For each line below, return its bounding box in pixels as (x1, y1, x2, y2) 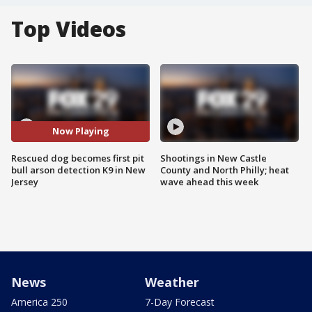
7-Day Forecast (145, 295, 214, 309)
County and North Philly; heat (160, 163, 289, 176)
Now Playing (52, 125, 109, 138)
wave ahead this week (160, 175, 258, 188)
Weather (145, 273, 199, 290)
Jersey (11, 175, 38, 188)
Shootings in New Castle (160, 151, 267, 164)
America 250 (11, 295, 68, 309)
